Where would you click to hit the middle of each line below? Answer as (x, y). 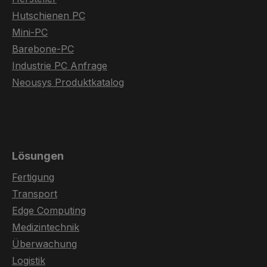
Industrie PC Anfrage (60, 66)
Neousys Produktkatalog (68, 82)
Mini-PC (30, 32)
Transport (35, 194)
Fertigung (33, 177)
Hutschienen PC (49, 15)
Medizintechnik (46, 227)
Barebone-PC (43, 49)
